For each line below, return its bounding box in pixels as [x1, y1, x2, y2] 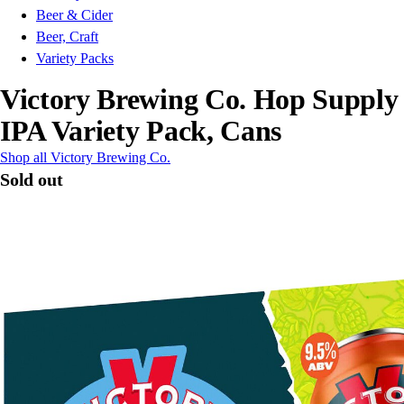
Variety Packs [36, 50, 114, 67]
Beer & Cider [36, 7, 113, 23]
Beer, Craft [36, 29, 98, 45]
